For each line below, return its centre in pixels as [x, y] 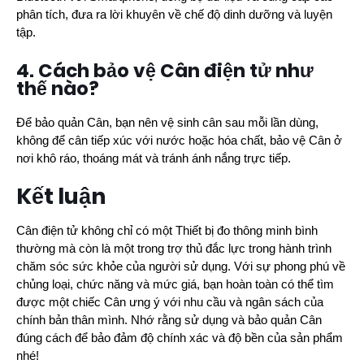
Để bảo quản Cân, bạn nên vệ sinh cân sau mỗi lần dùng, [167, 122]
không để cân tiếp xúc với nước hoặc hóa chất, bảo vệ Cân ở [179, 140]
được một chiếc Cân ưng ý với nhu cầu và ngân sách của [170, 302]
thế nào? [58, 88]
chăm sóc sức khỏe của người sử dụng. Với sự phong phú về [181, 266]
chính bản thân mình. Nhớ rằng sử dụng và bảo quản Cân [169, 320]
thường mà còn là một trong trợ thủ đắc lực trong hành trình [174, 248]
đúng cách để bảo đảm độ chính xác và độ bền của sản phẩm [180, 338]
